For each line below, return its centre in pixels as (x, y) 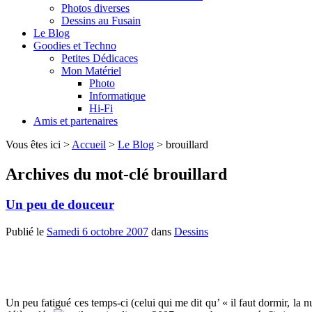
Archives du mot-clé (79, 174)
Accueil (89, 144)
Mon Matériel (91, 70)
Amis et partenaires (76, 120)
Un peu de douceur (60, 205)
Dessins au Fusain (101, 20)
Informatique (117, 95)
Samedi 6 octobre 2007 (97, 232)
